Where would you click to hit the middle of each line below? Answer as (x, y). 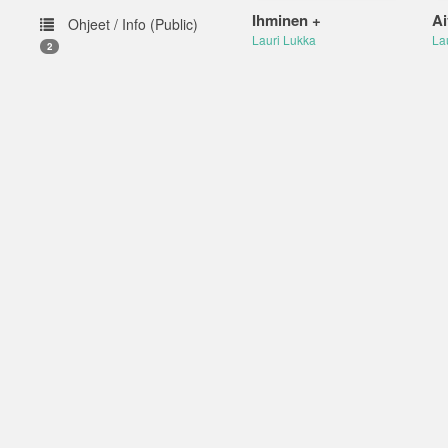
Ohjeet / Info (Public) (131, 24)
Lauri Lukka (283, 39)
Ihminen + (286, 20)
